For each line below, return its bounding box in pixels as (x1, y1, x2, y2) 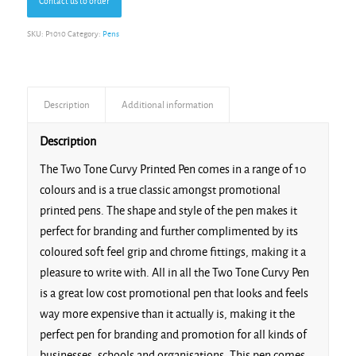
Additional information (121, 99, 214, 110)
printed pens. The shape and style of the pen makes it (39, 204, 297, 218)
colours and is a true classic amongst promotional (39, 184, 281, 197)
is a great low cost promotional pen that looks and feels (39, 287, 308, 300)
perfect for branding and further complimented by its (39, 225, 298, 238)
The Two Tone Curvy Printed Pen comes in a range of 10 (39, 163, 306, 176)
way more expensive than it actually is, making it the (39, 308, 295, 321)
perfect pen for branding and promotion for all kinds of (39, 328, 307, 342)
